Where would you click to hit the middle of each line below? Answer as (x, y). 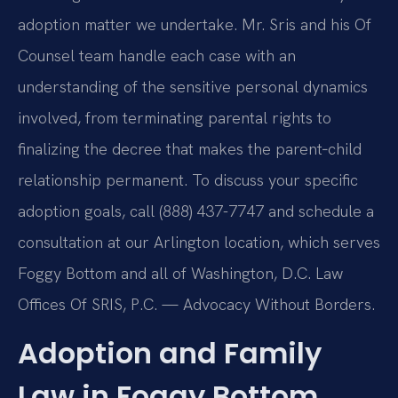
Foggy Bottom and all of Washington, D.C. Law (180, 273)
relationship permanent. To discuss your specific (188, 179)
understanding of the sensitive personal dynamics (193, 86)
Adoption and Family (170, 354)
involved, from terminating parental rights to (175, 117)
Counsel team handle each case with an (157, 55)
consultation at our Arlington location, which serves (199, 242)
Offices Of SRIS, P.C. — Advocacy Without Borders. (196, 304)
